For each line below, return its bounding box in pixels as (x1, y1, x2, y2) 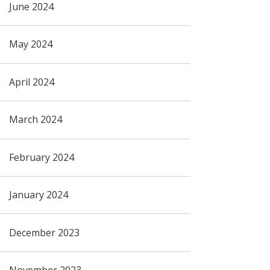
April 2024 (8, 75, 54, 89)
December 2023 (8, 225, 80, 239)
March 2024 (8, 113, 62, 127)
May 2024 (8, 37, 52, 51)
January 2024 (8, 188, 68, 202)
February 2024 (8, 150, 74, 164)
